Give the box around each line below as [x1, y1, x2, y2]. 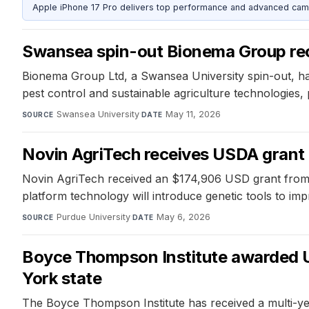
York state [22, 268, 102, 288]
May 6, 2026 [156, 211, 210, 222]
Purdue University [56, 211, 130, 222]
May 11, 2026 [165, 108, 221, 119]
